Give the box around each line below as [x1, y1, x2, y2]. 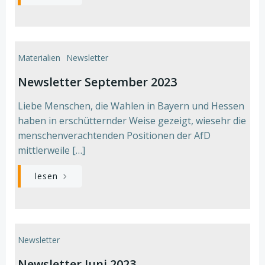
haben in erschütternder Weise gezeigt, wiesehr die [18, 114, 246, 127]
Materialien [18, 52, 60, 63]
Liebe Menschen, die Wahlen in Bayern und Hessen [18, 99, 244, 112]
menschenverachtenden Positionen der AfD [18, 129, 211, 142]
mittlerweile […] [18, 144, 85, 157]
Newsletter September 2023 [18, 74, 177, 90]
